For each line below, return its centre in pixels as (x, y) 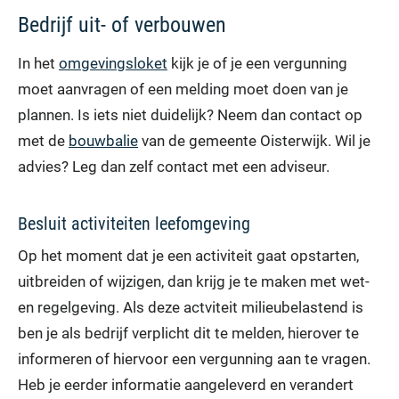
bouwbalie (103, 140)
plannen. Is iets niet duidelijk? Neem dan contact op (190, 114)
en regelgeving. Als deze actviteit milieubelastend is (191, 307)
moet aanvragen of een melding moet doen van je (183, 89)
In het (38, 63)
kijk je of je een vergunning (257, 63)
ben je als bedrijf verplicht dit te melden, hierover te (188, 333)
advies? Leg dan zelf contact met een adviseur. (174, 166)
